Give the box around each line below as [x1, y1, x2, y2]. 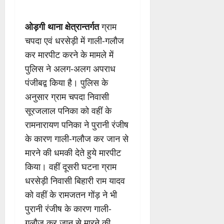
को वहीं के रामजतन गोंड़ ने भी [25, 188, 117, 200]
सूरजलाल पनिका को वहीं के [25, 104, 111, 116]
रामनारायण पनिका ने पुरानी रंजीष [25, 118, 128, 130]
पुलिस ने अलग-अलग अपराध [25, 62, 115, 74]
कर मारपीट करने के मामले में [25, 48, 113, 60]
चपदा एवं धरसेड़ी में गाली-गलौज [25, 34, 124, 46]
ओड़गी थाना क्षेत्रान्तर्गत [25, 20, 99, 32]
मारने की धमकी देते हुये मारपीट [25, 146, 121, 158]
